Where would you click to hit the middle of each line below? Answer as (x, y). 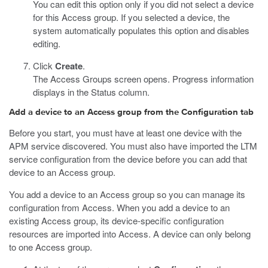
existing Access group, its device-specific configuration (116, 220)
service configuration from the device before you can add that (128, 159)
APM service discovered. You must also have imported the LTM (133, 146)
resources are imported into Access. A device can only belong (130, 234)
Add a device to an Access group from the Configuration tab (131, 112)
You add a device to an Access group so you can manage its (127, 194)
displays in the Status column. (91, 92)
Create (69, 66)
